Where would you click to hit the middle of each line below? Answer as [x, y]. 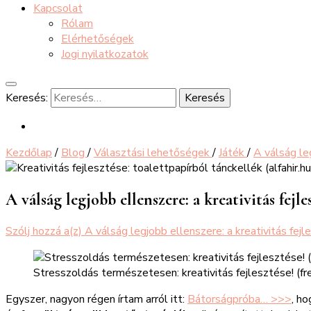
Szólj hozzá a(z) [45, 231]
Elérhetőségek [98, 39]
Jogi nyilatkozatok [105, 54]
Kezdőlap [29, 153]
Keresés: [27, 98]
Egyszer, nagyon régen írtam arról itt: [96, 299]
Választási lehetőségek [153, 153]
